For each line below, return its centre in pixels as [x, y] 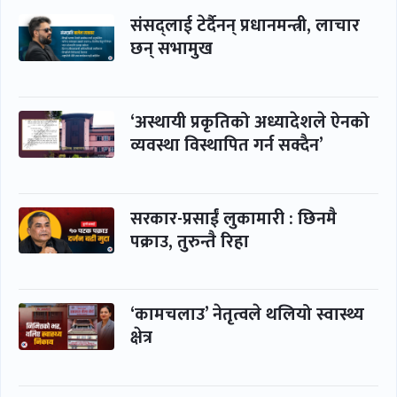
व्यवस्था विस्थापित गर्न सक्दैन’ [227, 146]
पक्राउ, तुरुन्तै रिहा [190, 241]
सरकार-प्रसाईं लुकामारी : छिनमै [234, 218]
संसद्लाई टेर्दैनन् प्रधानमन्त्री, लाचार [245, 26]
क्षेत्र [141, 338]
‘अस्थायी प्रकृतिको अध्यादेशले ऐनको [250, 123]
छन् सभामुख [171, 49]
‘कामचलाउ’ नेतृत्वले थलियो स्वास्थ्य [247, 315]
